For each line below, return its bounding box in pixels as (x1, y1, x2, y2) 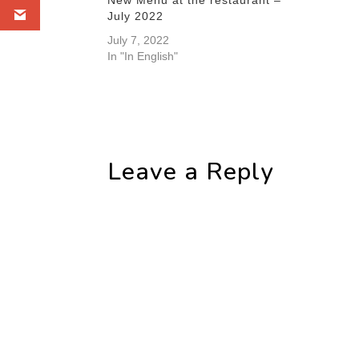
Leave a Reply (107, 155, 275, 188)
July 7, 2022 (107, 33, 170, 46)
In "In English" (107, 49, 179, 63)
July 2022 (107, 9, 164, 22)
